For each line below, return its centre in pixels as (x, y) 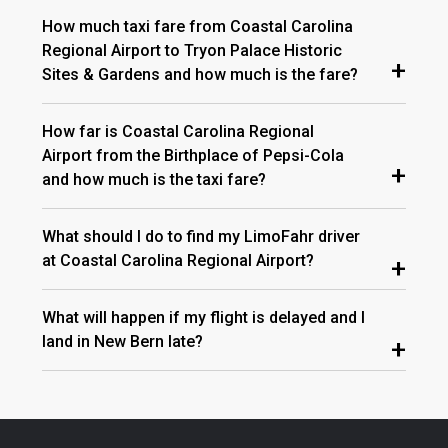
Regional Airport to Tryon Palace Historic (192, 50)
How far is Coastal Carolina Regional (178, 131)
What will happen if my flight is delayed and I (203, 317)
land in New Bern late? (122, 341)
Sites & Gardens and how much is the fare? (200, 74)
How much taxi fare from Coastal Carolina (197, 26)
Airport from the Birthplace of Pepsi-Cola (193, 155)
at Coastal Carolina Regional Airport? (178, 260)
